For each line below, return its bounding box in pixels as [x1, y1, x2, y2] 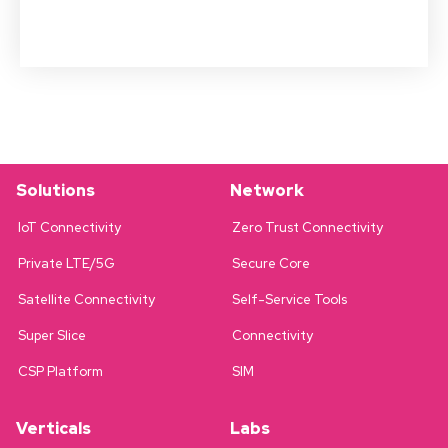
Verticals [16, 417, 91, 439]
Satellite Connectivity [18, 290, 155, 308]
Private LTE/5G [18, 254, 115, 272]
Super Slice [18, 326, 86, 344]
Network [230, 179, 304, 201]
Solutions [16, 179, 95, 201]
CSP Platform [18, 362, 103, 380]
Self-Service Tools [232, 290, 347, 308]
